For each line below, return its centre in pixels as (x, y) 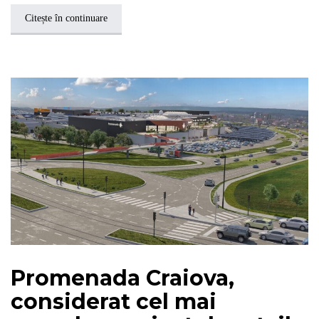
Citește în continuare (66, 18)
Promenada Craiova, (122, 278)
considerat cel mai (114, 301)
